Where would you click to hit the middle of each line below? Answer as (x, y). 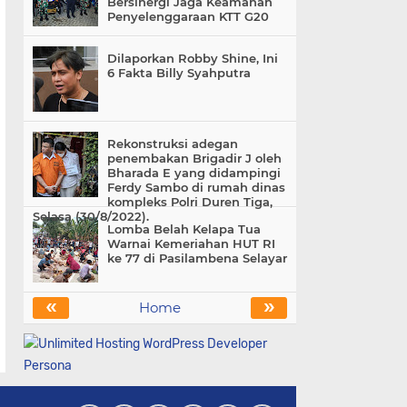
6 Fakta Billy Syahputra (179, 73)
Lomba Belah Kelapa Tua (184, 229)
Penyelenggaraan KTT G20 (188, 16)
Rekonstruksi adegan (173, 144)
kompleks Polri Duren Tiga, (190, 202)
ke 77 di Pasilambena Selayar (197, 258)
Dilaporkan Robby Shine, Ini (193, 58)
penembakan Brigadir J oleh (194, 158)
